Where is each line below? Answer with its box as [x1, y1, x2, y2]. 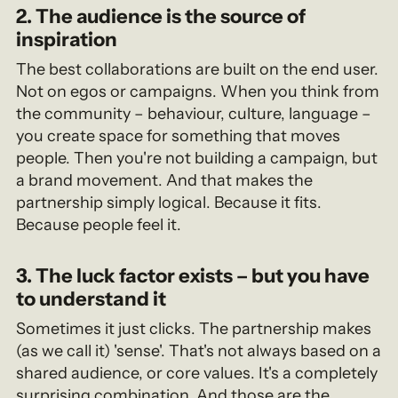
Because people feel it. [16, 214, 182, 235]
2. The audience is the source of [16, 4, 306, 28]
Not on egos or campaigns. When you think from [16, 81, 380, 101]
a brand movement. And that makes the [16, 170, 314, 190]
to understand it [16, 286, 167, 311]
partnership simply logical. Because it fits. [16, 192, 322, 212]
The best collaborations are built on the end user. [16, 59, 379, 79]
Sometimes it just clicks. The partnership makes [16, 318, 372, 338]
